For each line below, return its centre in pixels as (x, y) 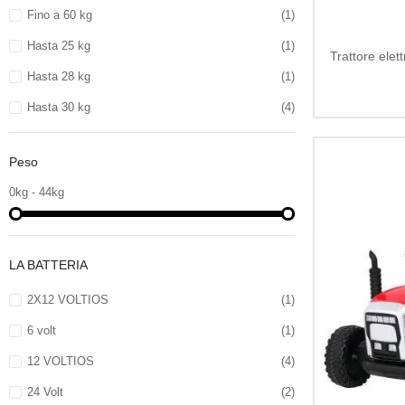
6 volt (41, 331)
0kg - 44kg (37, 192)
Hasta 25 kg (58, 46)
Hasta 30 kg (58, 107)
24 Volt (45, 392)
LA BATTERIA (48, 265)
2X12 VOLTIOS (67, 300)
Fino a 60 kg (59, 15)
